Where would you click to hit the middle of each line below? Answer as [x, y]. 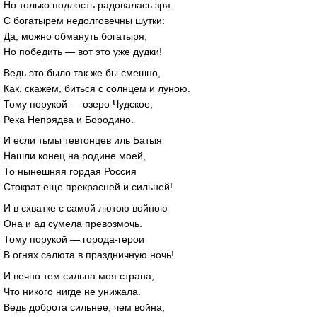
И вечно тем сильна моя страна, [79, 276]
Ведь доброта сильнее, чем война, [84, 307]
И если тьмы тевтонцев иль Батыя [83, 140]
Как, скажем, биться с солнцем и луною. [97, 88]
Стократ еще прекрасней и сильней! [88, 187]
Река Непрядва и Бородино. [69, 119]
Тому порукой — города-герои [74, 240]
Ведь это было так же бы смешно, [82, 73]
